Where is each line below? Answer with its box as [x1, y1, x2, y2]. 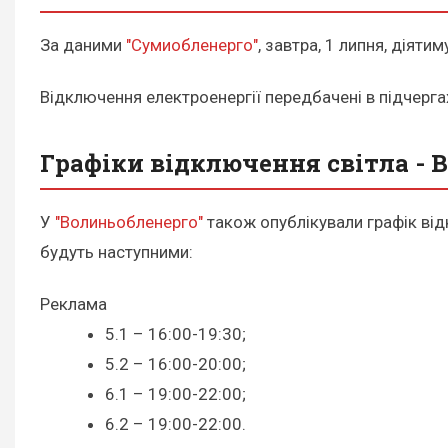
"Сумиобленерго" [126, 35, 258, 56]
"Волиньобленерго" [55, 212, 203, 233]
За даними [40, 35, 126, 56]
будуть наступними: [40, 242, 193, 263]
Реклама [40, 294, 107, 315]
